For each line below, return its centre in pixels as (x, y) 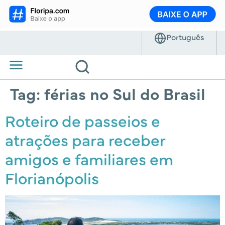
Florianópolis (52, 177)
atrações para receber (85, 139)
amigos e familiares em (89, 158)
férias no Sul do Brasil (125, 93)
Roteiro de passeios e (83, 120)
